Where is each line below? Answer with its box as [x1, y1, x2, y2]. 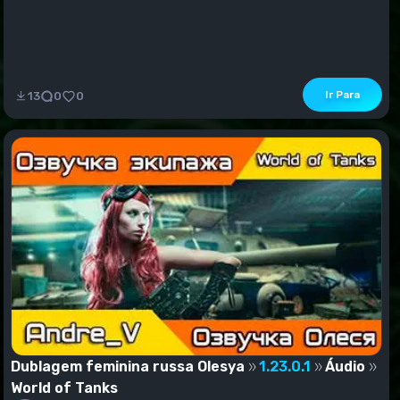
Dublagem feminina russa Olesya [11, 357, 245, 375]
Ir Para [325, 88, 360, 102]
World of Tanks [11, 379, 118, 396]
